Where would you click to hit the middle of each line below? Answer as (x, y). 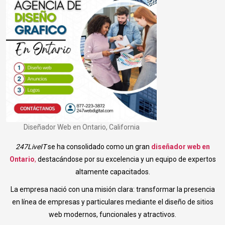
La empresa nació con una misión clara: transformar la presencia (113, 190)
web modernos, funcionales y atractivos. (113, 215)
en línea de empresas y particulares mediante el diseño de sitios (113, 202)
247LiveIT (31, 147)
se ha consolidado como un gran (98, 147)
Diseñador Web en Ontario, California (81, 127)
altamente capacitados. (113, 172)
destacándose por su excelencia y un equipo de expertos (126, 159)
